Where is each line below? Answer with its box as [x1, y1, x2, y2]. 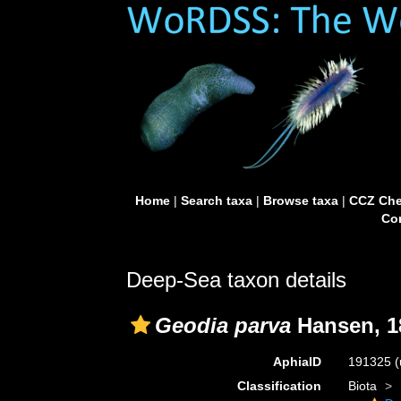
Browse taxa [262, 193, 338, 208]
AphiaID [272, 354, 321, 369]
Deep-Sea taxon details [126, 268, 346, 292]
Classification [236, 379, 321, 393]
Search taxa [180, 193, 252, 208]
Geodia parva [155, 313, 291, 337]
